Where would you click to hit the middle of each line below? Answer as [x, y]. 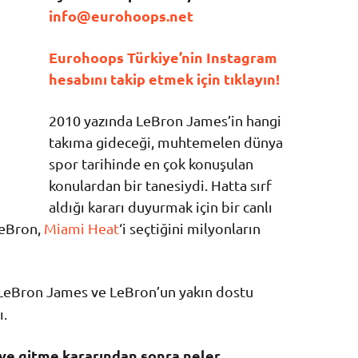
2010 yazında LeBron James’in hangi [165, 120]
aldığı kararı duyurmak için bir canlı [160, 206]
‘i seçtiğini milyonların [190, 228]
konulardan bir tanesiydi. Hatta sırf [160, 185]
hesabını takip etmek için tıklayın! [165, 78]
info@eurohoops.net [121, 15]
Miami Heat [82, 228]
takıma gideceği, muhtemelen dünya [165, 141]
